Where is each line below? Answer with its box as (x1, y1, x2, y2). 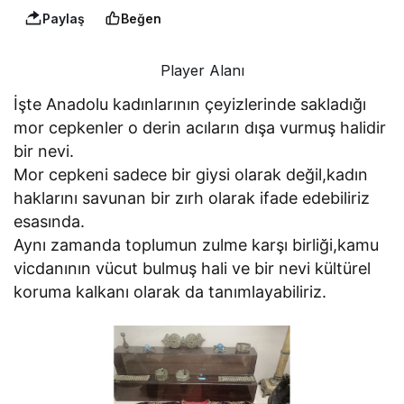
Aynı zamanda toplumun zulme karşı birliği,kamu (14, 235, 380, 255)
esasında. (14, 212, 85, 232)
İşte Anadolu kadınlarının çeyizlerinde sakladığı (14, 95, 367, 115)
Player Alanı (160, 61, 244, 80)
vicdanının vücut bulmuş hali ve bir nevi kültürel (14, 259, 372, 279)
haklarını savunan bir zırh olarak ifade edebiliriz (14, 188, 371, 208)
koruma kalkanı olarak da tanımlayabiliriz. (14, 282, 327, 302)
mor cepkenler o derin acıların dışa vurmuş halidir (14, 118, 387, 138)
